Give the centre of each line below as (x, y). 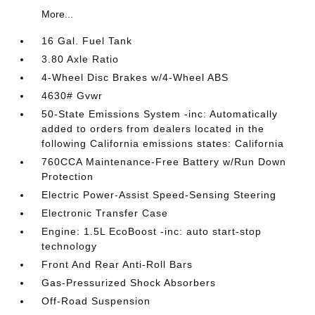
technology (70, 246)
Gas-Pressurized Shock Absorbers (129, 283)
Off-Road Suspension (96, 301)
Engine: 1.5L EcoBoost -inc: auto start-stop (152, 231)
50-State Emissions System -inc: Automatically (160, 114)
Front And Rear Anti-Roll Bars (117, 264)
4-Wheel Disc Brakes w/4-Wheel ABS (135, 77)
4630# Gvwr (72, 96)
